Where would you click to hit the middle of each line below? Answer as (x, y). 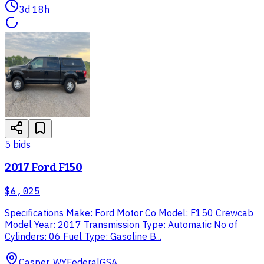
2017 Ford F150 (44, 168)
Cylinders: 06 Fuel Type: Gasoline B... (83, 236)
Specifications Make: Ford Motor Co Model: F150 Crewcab (129, 212)
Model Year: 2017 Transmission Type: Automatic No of (121, 224)
